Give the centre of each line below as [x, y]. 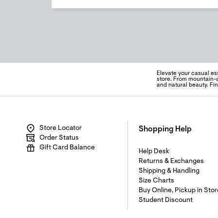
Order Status [59, 138]
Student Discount [166, 200]
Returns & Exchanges [171, 162]
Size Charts [156, 181]
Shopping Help [165, 129]
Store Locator [61, 128]
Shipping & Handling [169, 171]
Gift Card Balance [67, 148]
